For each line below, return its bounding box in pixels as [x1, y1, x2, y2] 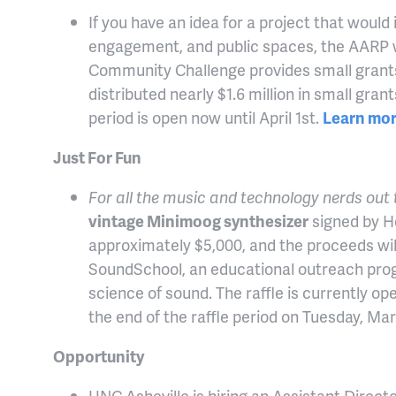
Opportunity [53, 345, 147, 368]
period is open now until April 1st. [88, 106, 323, 129]
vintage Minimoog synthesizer [88, 209, 308, 232]
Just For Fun [53, 146, 144, 169]
